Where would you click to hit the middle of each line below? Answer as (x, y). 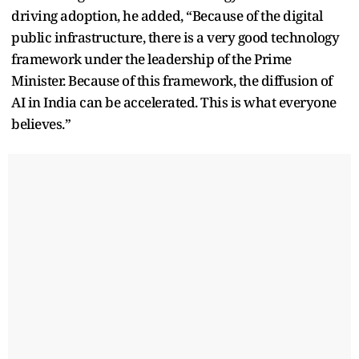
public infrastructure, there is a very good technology (175, 37)
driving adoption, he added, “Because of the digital (167, 15)
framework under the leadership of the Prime (151, 58)
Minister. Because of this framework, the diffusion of (172, 80)
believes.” (41, 123)
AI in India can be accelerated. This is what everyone (174, 102)
